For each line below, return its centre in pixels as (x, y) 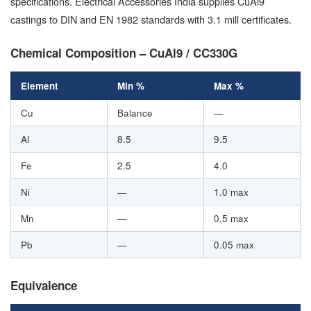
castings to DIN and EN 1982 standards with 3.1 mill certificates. (151, 19)
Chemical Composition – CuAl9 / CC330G (124, 53)
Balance (135, 113)
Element (40, 86)
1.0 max (231, 192)
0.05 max (234, 245)
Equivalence (44, 286)
